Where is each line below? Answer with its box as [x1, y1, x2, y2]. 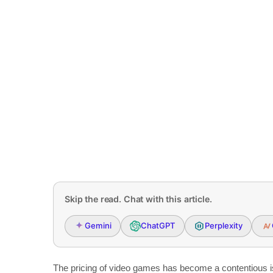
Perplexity [205, 221, 243, 230]
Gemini [85, 221, 112, 230]
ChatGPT [141, 221, 175, 230]
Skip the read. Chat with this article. [65, 194, 212, 205]
